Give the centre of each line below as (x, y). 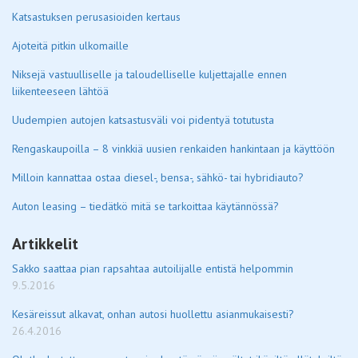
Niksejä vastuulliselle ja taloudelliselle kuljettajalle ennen (149, 74)
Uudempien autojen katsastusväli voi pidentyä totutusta (143, 120)
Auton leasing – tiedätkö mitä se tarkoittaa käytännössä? (145, 206)
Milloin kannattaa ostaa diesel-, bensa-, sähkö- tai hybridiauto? (158, 177)
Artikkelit (45, 244)
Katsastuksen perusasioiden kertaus (96, 17)
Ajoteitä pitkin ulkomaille (70, 46)
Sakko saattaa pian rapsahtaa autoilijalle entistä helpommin (153, 268)
